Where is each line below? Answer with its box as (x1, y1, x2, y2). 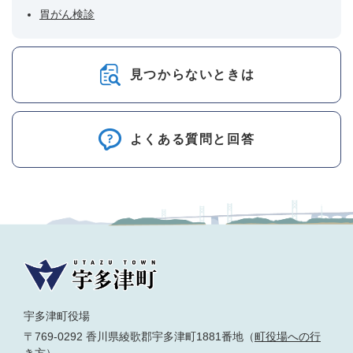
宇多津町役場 (24, 310, 90, 322)
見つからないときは (129, 67, 255, 81)
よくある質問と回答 (129, 132, 255, 146)
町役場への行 (255, 330, 321, 343)
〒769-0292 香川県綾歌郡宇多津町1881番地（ (24, 330, 255, 343)
